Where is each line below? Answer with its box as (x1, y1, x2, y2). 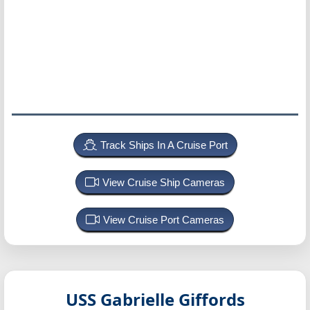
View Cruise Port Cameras (103, 214, 224, 226)
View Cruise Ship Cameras (102, 176, 225, 188)
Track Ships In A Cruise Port (100, 139, 228, 151)
